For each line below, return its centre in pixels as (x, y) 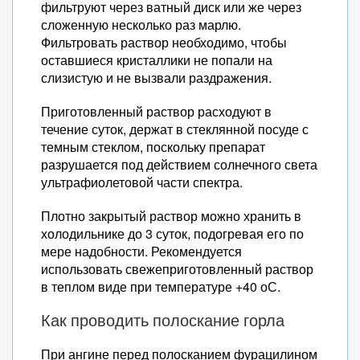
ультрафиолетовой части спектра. (142, 182)
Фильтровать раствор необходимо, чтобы (164, 42)
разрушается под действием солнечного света (179, 164)
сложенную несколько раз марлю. (141, 25)
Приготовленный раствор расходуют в (156, 111)
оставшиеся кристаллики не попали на (157, 60)
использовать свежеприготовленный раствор (177, 269)
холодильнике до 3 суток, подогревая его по (172, 233)
